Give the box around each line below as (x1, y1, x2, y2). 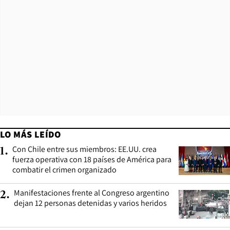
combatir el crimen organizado (12, 164, 117, 175)
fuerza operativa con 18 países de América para (12, 154, 171, 165)
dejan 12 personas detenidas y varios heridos (14, 197, 167, 208)
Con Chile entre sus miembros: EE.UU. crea (12, 143, 157, 155)
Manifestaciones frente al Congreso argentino (14, 187, 169, 198)
